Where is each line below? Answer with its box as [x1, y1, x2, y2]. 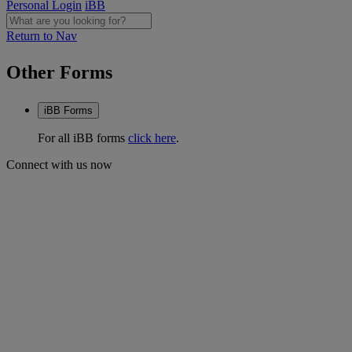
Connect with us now [6, 158, 112, 171]
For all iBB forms [38, 131, 128, 145]
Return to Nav [6, 29, 77, 42]
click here [128, 131, 176, 145]
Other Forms [6, 62, 112, 82]
